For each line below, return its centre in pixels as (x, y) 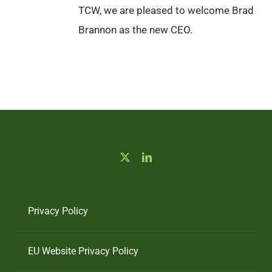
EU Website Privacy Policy (83, 251)
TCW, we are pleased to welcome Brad (166, 10)
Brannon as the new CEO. (135, 29)
